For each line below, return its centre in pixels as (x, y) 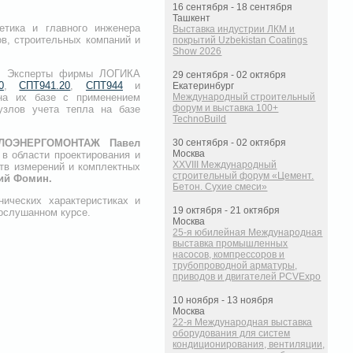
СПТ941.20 (45, 85)
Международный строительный (244, 97)
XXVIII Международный (225, 165)
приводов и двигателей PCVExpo (247, 277)
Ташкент (192, 19)
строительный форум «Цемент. (243, 176)
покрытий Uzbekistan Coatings (240, 41)
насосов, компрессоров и (229, 255)
